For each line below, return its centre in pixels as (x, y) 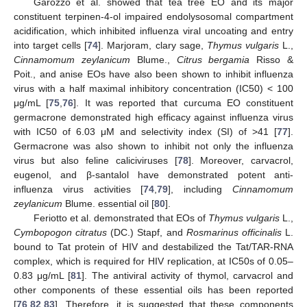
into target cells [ (51, 46)
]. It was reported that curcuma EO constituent (183, 103)
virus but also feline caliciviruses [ (96, 161)
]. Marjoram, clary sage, (152, 46)
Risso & (272, 60)
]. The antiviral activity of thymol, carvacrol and (188, 276)
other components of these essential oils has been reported (153, 290)
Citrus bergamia (213, 60)
